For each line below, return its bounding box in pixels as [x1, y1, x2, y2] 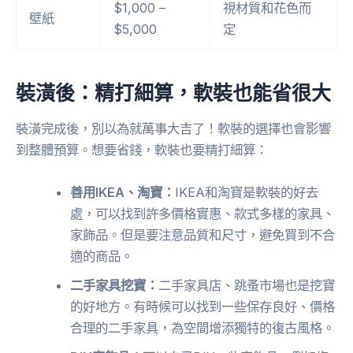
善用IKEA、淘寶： [70, 184, 176, 200]
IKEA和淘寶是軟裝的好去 [175, 184, 319, 200]
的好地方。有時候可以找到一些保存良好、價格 [70, 298, 336, 314]
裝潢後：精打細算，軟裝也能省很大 [16, 79, 331, 105]
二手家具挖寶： [70, 277, 159, 293]
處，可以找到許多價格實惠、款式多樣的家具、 [70, 205, 336, 221]
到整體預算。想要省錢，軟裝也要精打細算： [16, 142, 268, 158]
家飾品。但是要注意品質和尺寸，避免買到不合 [70, 226, 336, 243]
